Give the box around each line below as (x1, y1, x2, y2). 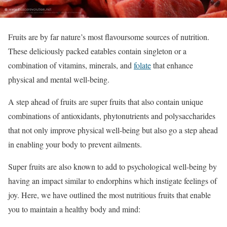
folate (134, 59, 151, 70)
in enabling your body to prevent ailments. (8, 138, 142, 149)
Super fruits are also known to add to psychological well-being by (8, 161, 217, 172)
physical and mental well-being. (8, 73, 109, 85)
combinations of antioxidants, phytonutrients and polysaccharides (8, 110, 215, 121)
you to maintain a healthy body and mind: (8, 203, 140, 214)
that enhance (151, 59, 193, 70)
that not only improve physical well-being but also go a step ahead (8, 124, 218, 135)
